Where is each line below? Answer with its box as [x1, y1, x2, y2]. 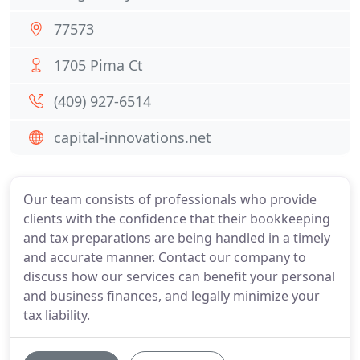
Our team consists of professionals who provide [23, 190, 317, 208]
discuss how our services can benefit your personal [23, 268, 335, 285]
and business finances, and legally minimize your [23, 287, 320, 305]
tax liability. [23, 306, 90, 324]
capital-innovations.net [54, 128, 211, 147]
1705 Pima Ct [54, 55, 143, 75]
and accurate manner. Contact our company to [23, 248, 306, 266]
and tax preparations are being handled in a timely [23, 229, 330, 247]
